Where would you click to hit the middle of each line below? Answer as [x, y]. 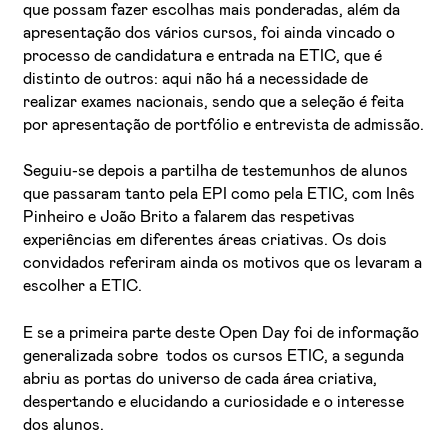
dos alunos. [64, 424]
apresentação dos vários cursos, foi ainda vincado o [209, 33]
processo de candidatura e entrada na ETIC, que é [203, 56]
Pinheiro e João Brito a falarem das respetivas [189, 217]
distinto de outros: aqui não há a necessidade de [196, 79]
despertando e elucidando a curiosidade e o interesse [214, 401]
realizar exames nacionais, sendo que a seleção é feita [214, 102]
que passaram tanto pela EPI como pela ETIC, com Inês [219, 194]
